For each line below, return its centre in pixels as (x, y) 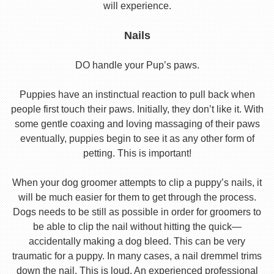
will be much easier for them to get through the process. (137, 198)
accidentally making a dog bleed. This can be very (137, 242)
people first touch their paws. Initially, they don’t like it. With (137, 109)
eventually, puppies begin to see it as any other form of (137, 139)
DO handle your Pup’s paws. (137, 65)
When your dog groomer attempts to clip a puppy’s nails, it (137, 183)
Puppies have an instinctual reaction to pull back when (137, 95)
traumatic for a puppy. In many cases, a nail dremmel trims (137, 256)
